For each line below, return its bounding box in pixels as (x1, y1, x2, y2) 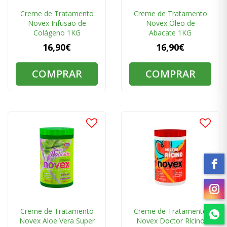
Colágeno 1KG (33, 28, 81, 38)
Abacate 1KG (149, 28, 192, 38)
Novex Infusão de (27, 18, 86, 28)
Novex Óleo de (145, 18, 195, 28)
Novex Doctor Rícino (136, 216, 205, 226)
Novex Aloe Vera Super (19, 216, 95, 226)
